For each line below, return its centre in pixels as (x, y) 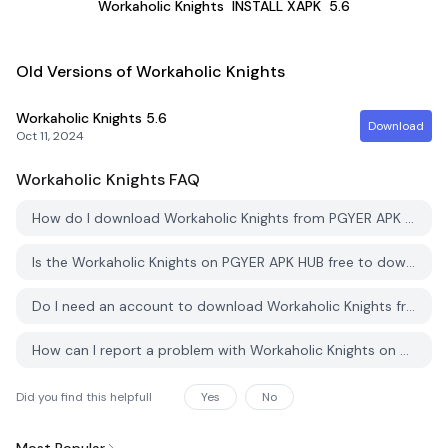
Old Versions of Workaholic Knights (150, 71)
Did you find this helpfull (84, 397)
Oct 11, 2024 (50, 136)
